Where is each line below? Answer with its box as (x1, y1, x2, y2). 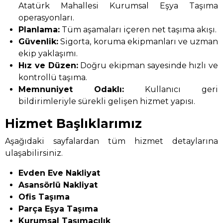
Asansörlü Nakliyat (18, 180, 98, 190)
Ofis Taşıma (18, 192, 70, 202)
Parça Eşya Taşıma (18, 204, 99, 214)
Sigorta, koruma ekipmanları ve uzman (58, 37, 218, 47)
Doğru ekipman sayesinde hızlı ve (78, 61, 218, 71)
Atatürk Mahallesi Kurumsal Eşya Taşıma (18, 1, 218, 11)
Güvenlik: (18, 37, 59, 47)
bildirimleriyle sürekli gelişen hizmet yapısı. (18, 97, 196, 107)
